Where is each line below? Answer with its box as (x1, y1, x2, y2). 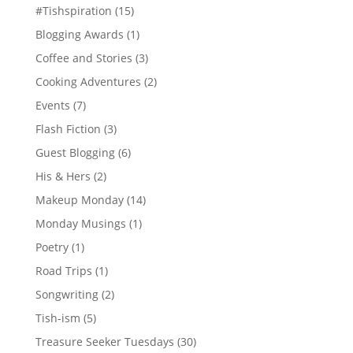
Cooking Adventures (35, 74, 141, 89)
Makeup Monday (35, 192, 124, 207)
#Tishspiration (35, 3, 112, 18)
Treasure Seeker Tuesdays (35, 334, 174, 349)
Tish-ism (35, 310, 80, 325)
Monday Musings (35, 216, 126, 231)
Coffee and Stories (35, 50, 132, 65)
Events (35, 98, 70, 113)
